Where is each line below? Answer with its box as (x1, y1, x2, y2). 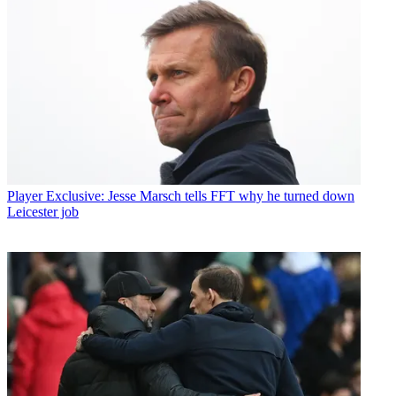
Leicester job (7, 203, 79, 219)
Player (7, 187, 42, 203)
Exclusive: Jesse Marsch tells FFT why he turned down (46, 187, 354, 203)
